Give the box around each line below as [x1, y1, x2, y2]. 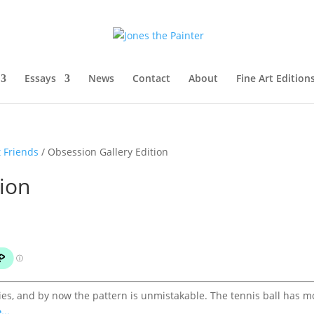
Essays [25, 71, 56, 85]
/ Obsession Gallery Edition [39, 145, 169, 158]
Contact [132, 71, 170, 85]
